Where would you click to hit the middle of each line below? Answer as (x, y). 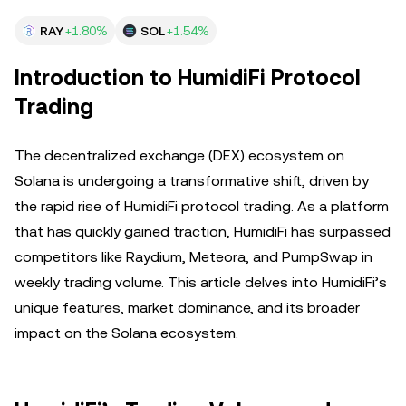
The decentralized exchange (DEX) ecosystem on (179, 155)
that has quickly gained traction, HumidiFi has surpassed (203, 232)
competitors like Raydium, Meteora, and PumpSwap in (193, 257)
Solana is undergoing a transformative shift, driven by (192, 181)
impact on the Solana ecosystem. (126, 333)
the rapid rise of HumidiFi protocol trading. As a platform (202, 206)
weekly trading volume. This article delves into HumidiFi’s (201, 282)
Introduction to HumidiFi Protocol (188, 78)
